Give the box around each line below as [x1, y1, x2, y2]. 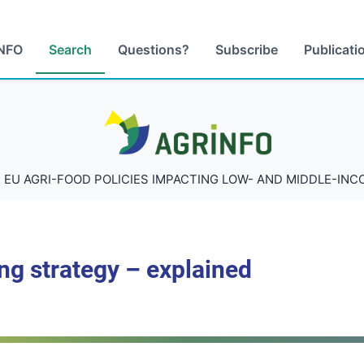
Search [49, 41, 92, 58]
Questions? [118, 41, 189, 58]
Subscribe [215, 41, 278, 58]
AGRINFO [87, 106, 138, 120]
